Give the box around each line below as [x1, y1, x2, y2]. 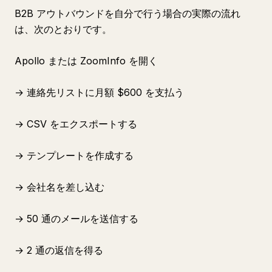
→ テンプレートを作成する [15, 149, 134, 161]
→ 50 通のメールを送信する [15, 212, 138, 225]
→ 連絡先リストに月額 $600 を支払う [15, 86, 184, 98]
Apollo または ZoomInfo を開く [15, 55, 158, 67]
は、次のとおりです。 [15, 23, 112, 35]
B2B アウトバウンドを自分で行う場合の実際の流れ [15, 7, 240, 19]
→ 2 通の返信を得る [15, 244, 103, 256]
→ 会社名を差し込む [15, 181, 104, 193]
